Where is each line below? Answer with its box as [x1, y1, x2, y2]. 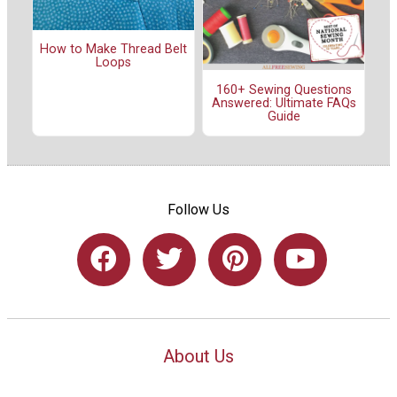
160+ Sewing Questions [215, 82, 352, 97]
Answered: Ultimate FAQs [211, 95, 356, 111]
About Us [163, 345, 234, 367]
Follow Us [167, 200, 230, 218]
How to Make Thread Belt [40, 41, 187, 57]
